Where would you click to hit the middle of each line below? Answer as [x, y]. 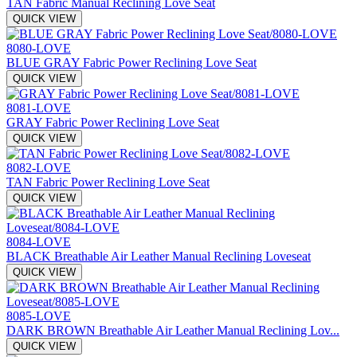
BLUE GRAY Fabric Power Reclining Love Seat [131, 62]
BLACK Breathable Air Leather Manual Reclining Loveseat [159, 256]
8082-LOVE [39, 167]
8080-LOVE [39, 48]
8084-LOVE [39, 241]
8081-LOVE [39, 108]
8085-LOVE [39, 316]
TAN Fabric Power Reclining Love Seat [108, 182]
